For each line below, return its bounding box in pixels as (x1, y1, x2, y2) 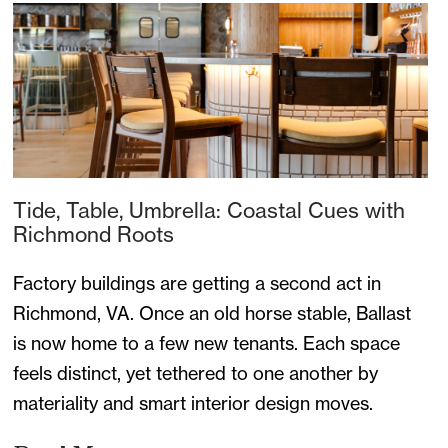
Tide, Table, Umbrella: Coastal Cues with (13, 197, 406, 224)
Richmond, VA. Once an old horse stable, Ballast (13, 302, 412, 326)
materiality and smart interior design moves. (13, 392, 374, 416)
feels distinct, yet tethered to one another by (13, 362, 379, 386)
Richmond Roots (13, 221, 175, 248)
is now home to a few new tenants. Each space (13, 332, 401, 356)
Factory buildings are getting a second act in (13, 272, 382, 296)
